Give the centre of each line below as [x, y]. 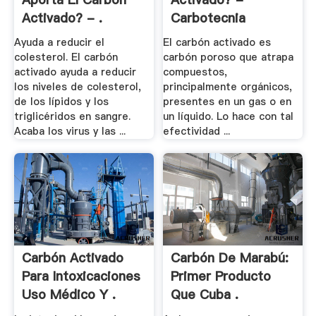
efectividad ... [197, 132]
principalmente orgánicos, [228, 87]
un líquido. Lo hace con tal [229, 117]
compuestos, [195, 72]
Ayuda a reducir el [59, 43]
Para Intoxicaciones [81, 276]
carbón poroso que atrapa [229, 57]
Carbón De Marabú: [230, 258]
